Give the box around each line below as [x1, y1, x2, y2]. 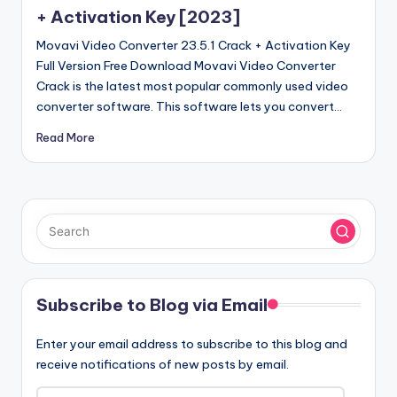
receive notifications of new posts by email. [36, 356, 289, 373]
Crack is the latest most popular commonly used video [36, 77, 348, 94]
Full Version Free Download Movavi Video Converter [36, 57, 336, 74]
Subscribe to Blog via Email [36, 294, 268, 316]
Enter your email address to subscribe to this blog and [36, 336, 347, 353]
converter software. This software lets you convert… [36, 97, 342, 114]
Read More [36, 130, 95, 145]
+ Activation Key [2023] [36, 5, 240, 27]
